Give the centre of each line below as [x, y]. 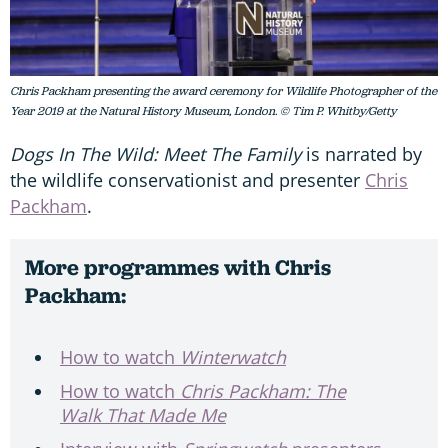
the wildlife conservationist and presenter [187, 180]
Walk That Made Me [143, 415]
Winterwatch [233, 357]
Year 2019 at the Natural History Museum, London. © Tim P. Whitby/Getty [203, 111]
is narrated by [361, 154]
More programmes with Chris [178, 268]
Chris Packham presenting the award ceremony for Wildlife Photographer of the [223, 91]
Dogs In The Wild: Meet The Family [155, 154]
